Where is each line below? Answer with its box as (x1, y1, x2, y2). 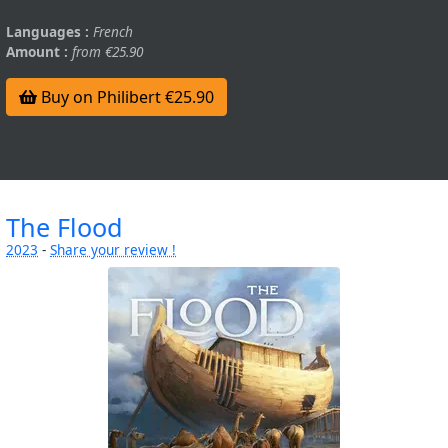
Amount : (6, 41, 68, 61)
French (93, 21, 133, 41)
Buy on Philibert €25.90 (37, 85, 214, 108)
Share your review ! (50, 239, 176, 259)
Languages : (6, 21, 89, 41)
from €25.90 (72, 41, 143, 61)
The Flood (6, 209, 123, 244)
